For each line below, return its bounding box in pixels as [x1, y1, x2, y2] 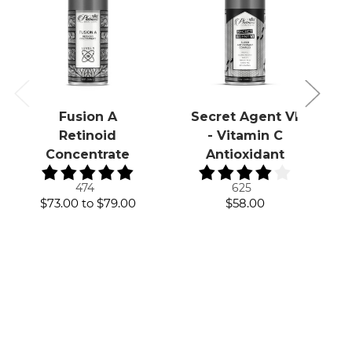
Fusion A [58, 108, 117, 124]
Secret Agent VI [191, 108, 299, 124]
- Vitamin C [207, 127, 283, 143]
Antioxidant [205, 146, 284, 162]
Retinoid [59, 127, 117, 143]
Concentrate [46, 146, 130, 162]
